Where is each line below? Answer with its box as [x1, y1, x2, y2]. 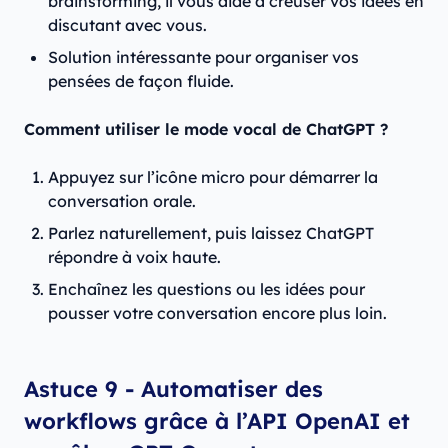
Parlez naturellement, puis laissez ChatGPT [48, 223, 374, 244]
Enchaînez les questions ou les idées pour [48, 279, 365, 300]
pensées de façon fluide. [48, 71, 234, 92]
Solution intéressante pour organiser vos [48, 47, 359, 68]
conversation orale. [48, 191, 204, 212]
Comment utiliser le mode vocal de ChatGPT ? [24, 119, 388, 140]
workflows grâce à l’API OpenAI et [24, 407, 410, 436]
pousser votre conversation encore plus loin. [48, 303, 387, 324]
